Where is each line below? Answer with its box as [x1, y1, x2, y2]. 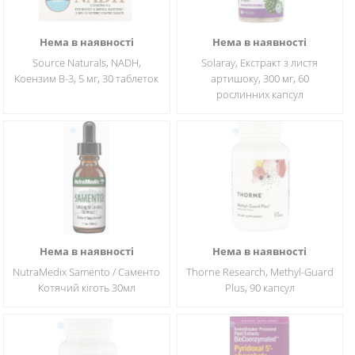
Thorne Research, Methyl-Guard [185, 265, 334, 279]
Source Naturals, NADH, [32, 55, 141, 70]
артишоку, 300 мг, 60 [210, 71, 309, 86]
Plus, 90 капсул [224, 281, 295, 295]
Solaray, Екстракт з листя [201, 55, 319, 70]
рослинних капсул [216, 87, 303, 101]
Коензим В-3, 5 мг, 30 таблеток [14, 71, 159, 86]
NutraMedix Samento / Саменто [13, 265, 161, 279]
